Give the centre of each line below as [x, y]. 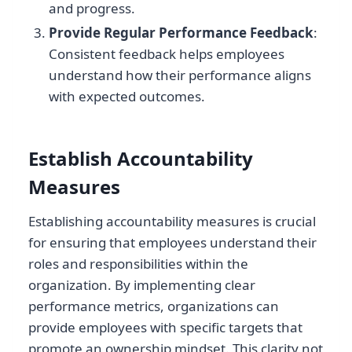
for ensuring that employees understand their [172, 242]
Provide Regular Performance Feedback [181, 32]
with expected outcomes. [126, 96]
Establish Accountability [141, 158]
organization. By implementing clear [142, 284]
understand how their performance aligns [180, 75]
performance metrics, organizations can [154, 306]
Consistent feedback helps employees [166, 53]
